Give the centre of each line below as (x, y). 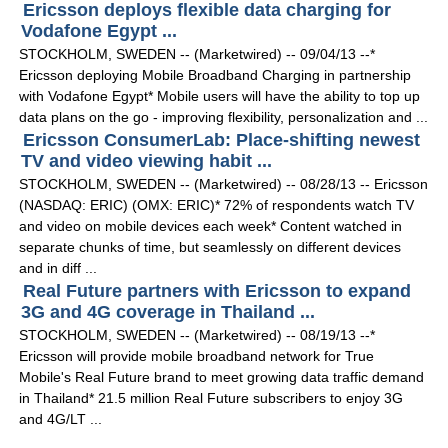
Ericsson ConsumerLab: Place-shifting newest (222, 140)
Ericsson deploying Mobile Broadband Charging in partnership (215, 75)
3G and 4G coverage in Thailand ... (168, 312)
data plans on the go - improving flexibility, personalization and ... (224, 117)
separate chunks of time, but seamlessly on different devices (210, 247)
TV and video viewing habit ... (147, 161)
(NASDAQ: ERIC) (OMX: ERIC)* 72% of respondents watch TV (217, 205)
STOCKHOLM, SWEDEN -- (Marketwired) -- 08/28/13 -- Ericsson (224, 184)
